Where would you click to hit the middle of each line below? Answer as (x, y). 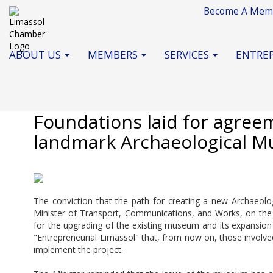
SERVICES (188, 55)
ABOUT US (36, 55)
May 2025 (58, 94)
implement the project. (79, 250)
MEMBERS (114, 55)
